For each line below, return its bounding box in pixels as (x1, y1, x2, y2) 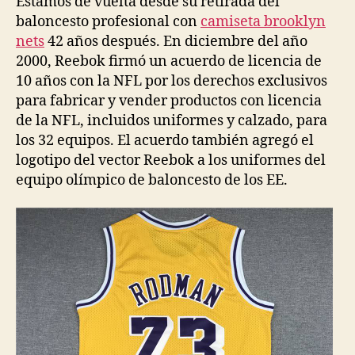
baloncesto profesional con (16, 12, 200, 31)
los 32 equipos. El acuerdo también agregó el (16, 131, 314, 150)
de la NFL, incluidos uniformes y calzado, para (16, 111, 327, 130)
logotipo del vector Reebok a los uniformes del (16, 151, 326, 170)
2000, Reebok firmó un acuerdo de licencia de (16, 52, 322, 71)
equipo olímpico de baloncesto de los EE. (16, 170, 288, 189)
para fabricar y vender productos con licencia (16, 91, 322, 110)
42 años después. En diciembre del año (44, 32, 307, 51)
